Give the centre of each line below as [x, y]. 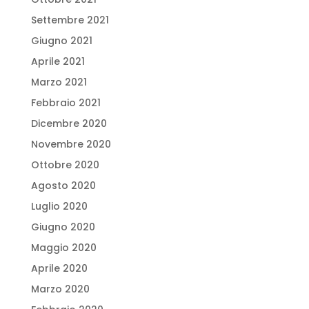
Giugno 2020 [63, 227]
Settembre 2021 [70, 20]
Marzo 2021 [59, 82]
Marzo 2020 [60, 289]
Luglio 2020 [59, 207]
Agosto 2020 [63, 186]
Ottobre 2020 [65, 165]
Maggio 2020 [63, 248]
